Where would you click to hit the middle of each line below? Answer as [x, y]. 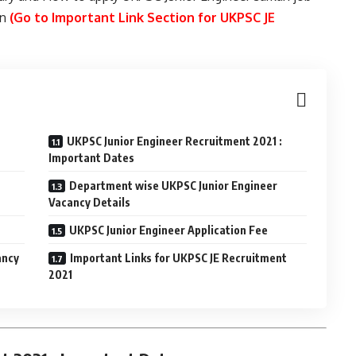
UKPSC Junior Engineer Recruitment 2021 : [175, 141]
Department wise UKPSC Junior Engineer [174, 186]
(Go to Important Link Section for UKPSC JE [142, 17]
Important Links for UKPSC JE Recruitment [179, 258]
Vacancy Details [90, 202]
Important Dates [92, 158]
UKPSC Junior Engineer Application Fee [169, 230]
